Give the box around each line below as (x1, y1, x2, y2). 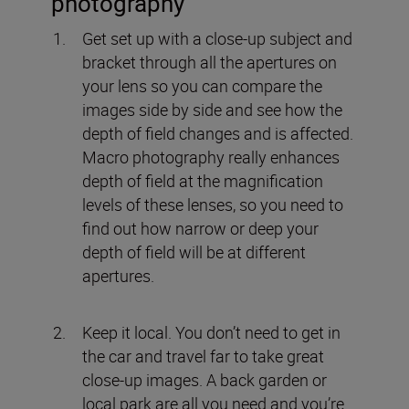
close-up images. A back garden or (82, 368, 327, 391)
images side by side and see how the (82, 98, 342, 121)
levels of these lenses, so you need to (82, 193, 343, 215)
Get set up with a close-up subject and (82, 26, 352, 49)
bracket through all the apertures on (82, 50, 337, 73)
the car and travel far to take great (82, 344, 324, 367)
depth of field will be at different (82, 240, 306, 263)
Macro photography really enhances (82, 145, 340, 168)
